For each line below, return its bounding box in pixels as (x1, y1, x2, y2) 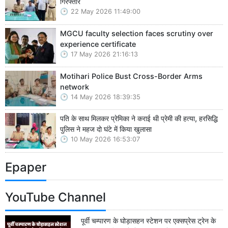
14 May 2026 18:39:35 (71, 93, 140, 101)
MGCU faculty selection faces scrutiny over (60, 28, 213, 38)
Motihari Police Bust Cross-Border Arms (60, 71, 203, 80)
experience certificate (60, 39, 136, 48)
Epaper (5, 159, 46, 175)
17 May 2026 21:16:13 (71, 50, 138, 58)
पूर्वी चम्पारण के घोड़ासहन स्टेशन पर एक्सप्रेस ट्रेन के (81, 216, 216, 225)
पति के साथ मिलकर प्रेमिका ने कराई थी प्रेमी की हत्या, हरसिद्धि (60, 114, 218, 123)
